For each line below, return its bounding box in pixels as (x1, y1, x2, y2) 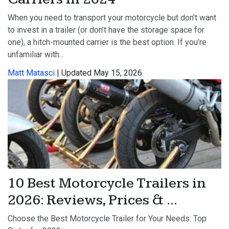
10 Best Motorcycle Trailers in (8, 175, 206, 192)
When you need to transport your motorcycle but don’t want (8, 13, 216, 23)
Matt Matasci (8, 68, 55, 78)
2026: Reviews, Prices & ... (8, 192, 177, 209)
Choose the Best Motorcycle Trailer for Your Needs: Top (8, 214, 207, 224)
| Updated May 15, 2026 (55, 68, 142, 78)
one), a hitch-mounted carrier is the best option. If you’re (8, 37, 207, 48)
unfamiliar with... (8, 50, 64, 60)
